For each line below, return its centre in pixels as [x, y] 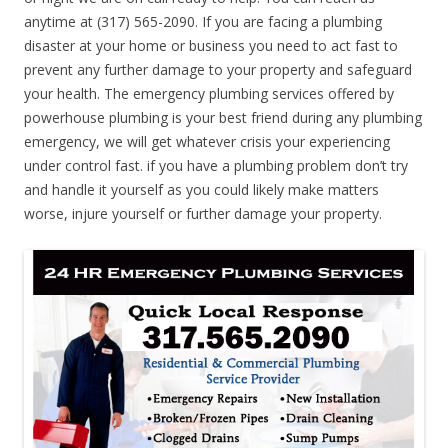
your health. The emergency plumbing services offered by [209, 94]
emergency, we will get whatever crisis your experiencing [207, 142]
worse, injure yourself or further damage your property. [203, 214]
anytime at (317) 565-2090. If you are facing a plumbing [203, 22]
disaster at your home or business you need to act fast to [211, 46]
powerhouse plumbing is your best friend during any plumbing [223, 118]
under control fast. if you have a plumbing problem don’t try [216, 166]
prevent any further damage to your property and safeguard [218, 70]
